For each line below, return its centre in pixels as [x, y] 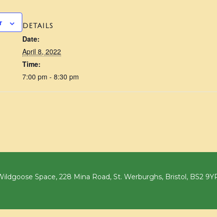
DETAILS [38, 26]
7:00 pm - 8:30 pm [51, 77]
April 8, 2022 [42, 52]
